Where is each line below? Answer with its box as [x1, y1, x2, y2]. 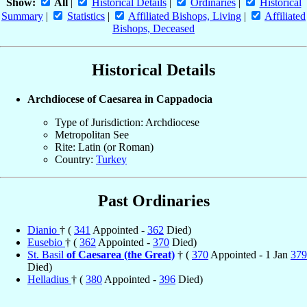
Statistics [67, 10, 105, 23]
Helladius [27, 273, 71, 285]
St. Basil [27, 248, 66, 260]
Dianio [27, 223, 60, 236]
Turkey [96, 153, 127, 166]
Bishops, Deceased [112, 23, 195, 35]
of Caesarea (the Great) [66, 248, 175, 260]
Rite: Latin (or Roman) [55, 141, 153, 153]
